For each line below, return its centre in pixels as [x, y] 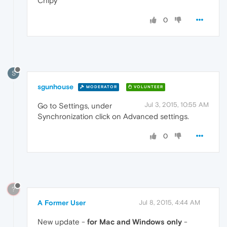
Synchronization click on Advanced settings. [113, 116]
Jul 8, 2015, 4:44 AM [169, 202]
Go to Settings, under [75, 105]
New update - [62, 221]
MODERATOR [101, 87]
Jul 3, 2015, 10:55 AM [177, 104]
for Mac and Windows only [135, 221]
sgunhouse [55, 86]
